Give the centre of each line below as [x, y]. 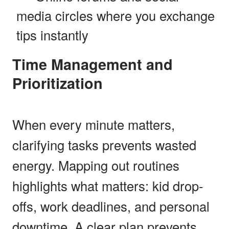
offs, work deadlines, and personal [111, 206]
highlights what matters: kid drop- [108, 185]
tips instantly [52, 35]
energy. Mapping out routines [96, 165]
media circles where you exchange [116, 15]
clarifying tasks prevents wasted [104, 144]
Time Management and [17, 64]
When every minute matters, [94, 124]
